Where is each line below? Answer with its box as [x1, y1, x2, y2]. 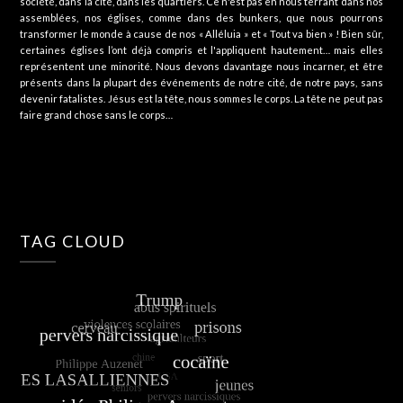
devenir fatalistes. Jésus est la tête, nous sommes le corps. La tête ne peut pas [20, 93, 383, 105]
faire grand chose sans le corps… [20, 109, 174, 121]
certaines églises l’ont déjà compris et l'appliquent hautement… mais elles [20, 44, 383, 57]
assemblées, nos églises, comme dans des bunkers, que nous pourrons [20, 12, 383, 24]
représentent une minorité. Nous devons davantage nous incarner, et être [20, 60, 383, 73]
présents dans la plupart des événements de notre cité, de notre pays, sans [20, 76, 383, 89]
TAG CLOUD [20, 231, 127, 252]
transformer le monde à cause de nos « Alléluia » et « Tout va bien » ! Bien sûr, [20, 28, 383, 40]
